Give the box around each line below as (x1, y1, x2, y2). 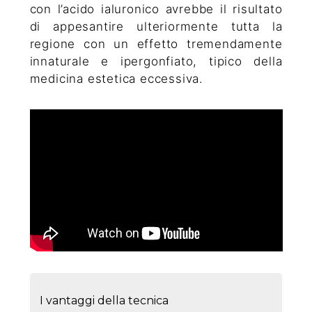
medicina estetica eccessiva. (29, 72, 203, 86)
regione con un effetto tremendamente (29, 37, 283, 52)
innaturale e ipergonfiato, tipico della (29, 54, 283, 69)
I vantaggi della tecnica (40, 294, 169, 308)
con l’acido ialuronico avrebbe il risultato (29, 2, 283, 17)
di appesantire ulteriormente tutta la (29, 19, 283, 34)
